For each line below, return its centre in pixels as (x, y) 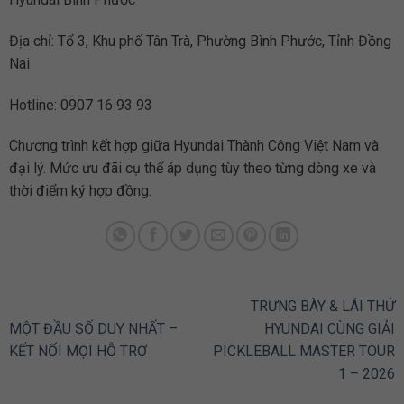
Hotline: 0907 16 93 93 (80, 105)
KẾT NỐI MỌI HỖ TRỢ (78, 352)
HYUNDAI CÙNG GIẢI (330, 329)
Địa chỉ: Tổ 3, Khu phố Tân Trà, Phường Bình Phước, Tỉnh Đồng (200, 41)
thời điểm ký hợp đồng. (80, 191)
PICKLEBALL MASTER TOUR (304, 352)
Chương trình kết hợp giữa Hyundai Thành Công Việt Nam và (193, 146)
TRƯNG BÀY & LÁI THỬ (323, 307)
